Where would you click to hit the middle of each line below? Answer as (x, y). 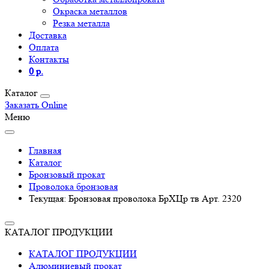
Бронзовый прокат (67, 174)
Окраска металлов (90, 11)
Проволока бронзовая (73, 186)
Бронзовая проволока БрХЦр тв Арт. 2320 (155, 198)
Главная (45, 150)
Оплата (44, 47)
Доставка (48, 35)
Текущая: (49, 198)
